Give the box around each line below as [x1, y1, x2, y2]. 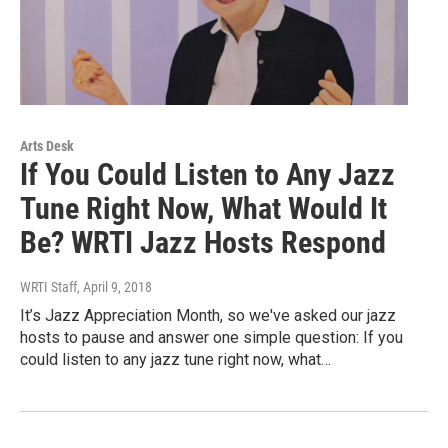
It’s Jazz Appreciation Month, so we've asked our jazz [20, 306, 396, 326]
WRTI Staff [20, 279, 77, 296]
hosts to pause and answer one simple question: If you [20, 328, 403, 348]
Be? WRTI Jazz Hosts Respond [20, 225, 386, 261]
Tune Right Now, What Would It [20, 191, 387, 227]
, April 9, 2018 [77, 279, 152, 296]
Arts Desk [20, 138, 74, 155]
